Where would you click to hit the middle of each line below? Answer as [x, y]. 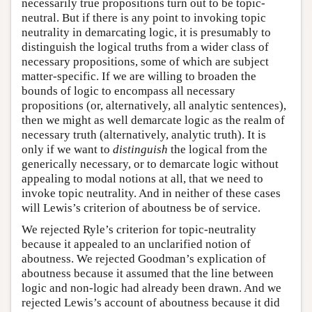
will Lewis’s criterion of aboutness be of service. [141, 208]
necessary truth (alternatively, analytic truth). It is [144, 134]
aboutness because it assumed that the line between [148, 273]
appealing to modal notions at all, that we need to [142, 178]
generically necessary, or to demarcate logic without [150, 164]
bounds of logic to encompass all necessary [128, 91]
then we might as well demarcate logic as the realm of [153, 120]
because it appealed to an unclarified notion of [136, 244]
